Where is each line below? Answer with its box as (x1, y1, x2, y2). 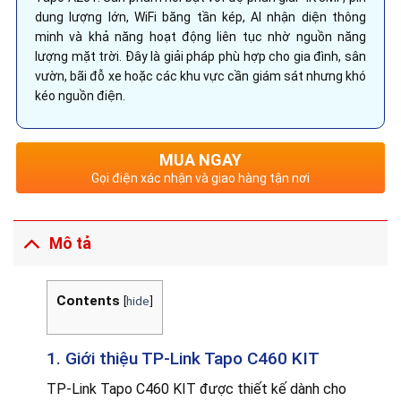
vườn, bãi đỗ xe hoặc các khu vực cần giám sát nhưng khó (35, 69, 366, 84)
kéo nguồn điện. (35, 89, 125, 104)
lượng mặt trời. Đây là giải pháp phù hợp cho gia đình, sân (35, 49, 366, 64)
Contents (55, 292, 120, 309)
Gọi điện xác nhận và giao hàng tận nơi (91, 171, 310, 186)
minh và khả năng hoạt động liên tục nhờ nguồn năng (35, 30, 366, 45)
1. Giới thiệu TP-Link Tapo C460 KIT (46, 347, 320, 369)
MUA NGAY (159, 150, 242, 170)
